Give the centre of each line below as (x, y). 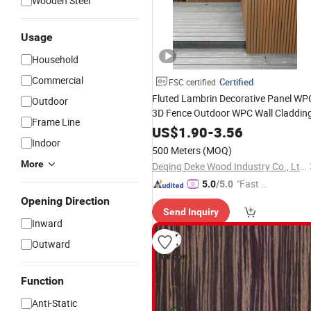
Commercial (58, 80)
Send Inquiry (191, 212)
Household (55, 59)
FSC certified (192, 82)
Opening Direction (65, 201)
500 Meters (176, 150)
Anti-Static (54, 303)
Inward (47, 223)
